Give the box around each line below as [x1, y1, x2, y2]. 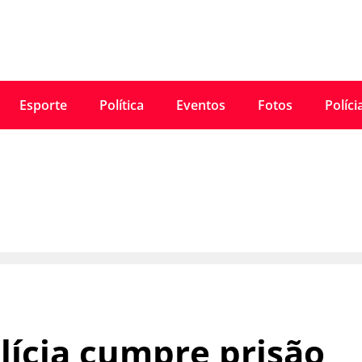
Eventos [175, 96, 225, 115]
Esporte [19, 96, 67, 115]
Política [99, 96, 144, 115]
